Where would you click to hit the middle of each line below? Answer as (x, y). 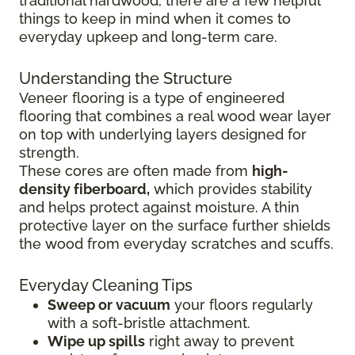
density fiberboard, (84, 189)
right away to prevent (219, 342)
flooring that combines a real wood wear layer (175, 116)
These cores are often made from (136, 171)
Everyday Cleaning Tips (106, 286)
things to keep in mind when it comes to (155, 19)
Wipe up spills (96, 342)
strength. (49, 153)
